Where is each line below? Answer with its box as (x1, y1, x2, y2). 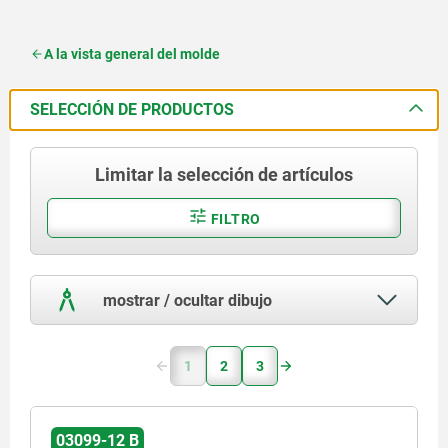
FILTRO (207, 210, 261, 227)
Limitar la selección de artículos (95, 163, 353, 185)
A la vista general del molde (44, 45, 220, 62)
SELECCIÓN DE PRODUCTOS (30, 99, 234, 119)
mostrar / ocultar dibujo (99, 290, 272, 310)
